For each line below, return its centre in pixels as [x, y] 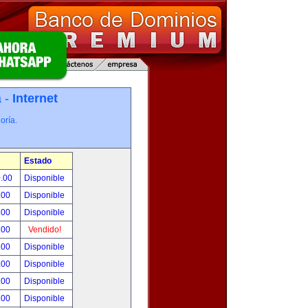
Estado [38, 161]
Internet [35, 98]
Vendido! [44, 230]
